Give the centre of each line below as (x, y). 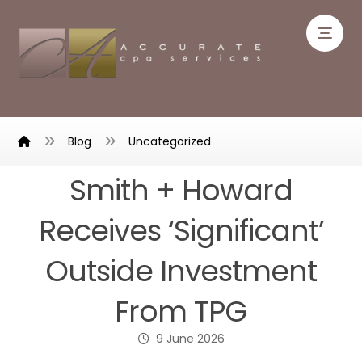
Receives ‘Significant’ (181, 231)
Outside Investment (181, 271)
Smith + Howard (181, 190)
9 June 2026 (190, 339)
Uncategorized (170, 141)
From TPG (181, 311)
